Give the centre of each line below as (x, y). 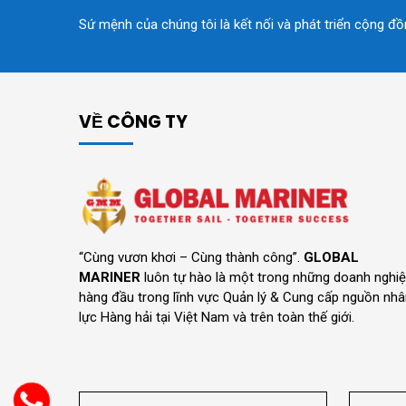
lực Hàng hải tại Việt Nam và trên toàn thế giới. (217, 317)
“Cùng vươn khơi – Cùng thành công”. (191, 257)
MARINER (110, 277)
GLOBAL (331, 257)
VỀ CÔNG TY (133, 121)
